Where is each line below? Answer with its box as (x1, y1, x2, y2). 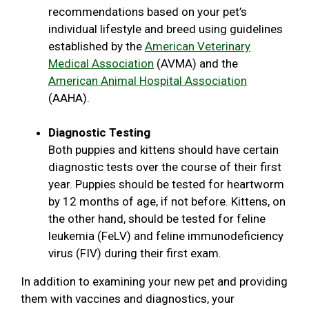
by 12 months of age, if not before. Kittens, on (48, 194, 286, 208)
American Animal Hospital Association (48, 73, 247, 88)
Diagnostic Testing (48, 125, 150, 139)
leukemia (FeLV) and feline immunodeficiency (48, 228, 283, 243)
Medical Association (48, 56, 154, 70)
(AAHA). (48, 90, 90, 105)
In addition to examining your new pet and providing (21, 274, 288, 288)
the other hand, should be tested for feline (48, 211, 266, 226)
